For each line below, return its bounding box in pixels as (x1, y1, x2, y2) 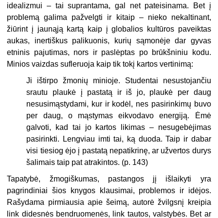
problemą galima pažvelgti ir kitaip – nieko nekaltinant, (7, 13, 211, 21)
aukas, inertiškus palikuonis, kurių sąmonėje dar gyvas (7, 36, 211, 45)
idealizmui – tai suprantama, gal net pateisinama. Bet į (7, 1, 211, 10)
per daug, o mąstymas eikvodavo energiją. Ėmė (26, 111, 211, 120)
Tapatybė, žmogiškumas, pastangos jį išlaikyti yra (7, 174, 211, 183)
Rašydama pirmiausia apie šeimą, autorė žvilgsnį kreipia (7, 198, 211, 206)
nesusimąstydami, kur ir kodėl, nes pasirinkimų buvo (26, 99, 211, 108)
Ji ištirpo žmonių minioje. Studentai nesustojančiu (26, 76, 211, 85)
